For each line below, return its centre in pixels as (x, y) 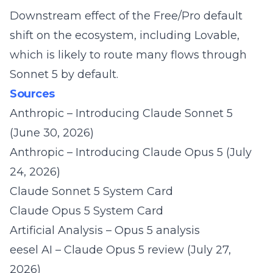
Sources (32, 94)
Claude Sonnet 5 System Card (91, 191)
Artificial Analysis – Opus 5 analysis (105, 230)
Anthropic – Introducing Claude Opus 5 (116, 152)
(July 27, (207, 250)
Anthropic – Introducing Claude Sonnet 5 (121, 113)
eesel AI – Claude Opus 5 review (97, 250)
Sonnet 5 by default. (64, 74)
